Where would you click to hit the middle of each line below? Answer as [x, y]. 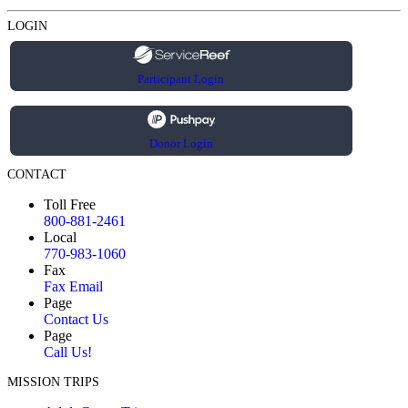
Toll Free [70, 205]
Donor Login [181, 144]
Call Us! [68, 352]
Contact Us [76, 320]
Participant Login [181, 79]
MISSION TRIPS [53, 382]
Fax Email [73, 287]
